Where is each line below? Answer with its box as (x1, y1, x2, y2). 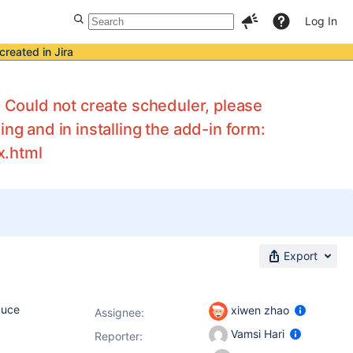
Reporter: (95, 329, 143, 343)
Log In (305, 14, 337, 28)
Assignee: (95, 306, 144, 319)
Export (284, 249, 318, 262)
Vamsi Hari (228, 326, 288, 340)
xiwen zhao (228, 303, 292, 317)
